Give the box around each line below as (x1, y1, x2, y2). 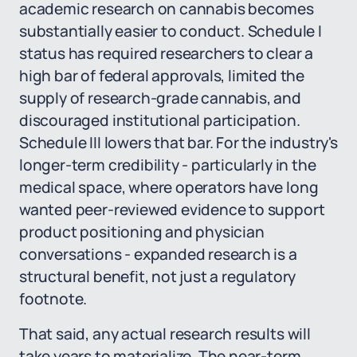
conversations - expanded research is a (19, 244, 297, 265)
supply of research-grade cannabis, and (19, 88, 301, 108)
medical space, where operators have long (19, 177, 319, 198)
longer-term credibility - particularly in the (19, 155, 316, 175)
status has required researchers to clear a (19, 43, 313, 64)
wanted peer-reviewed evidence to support (19, 199, 325, 220)
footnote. (19, 288, 88, 309)
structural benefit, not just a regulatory (19, 266, 296, 287)
